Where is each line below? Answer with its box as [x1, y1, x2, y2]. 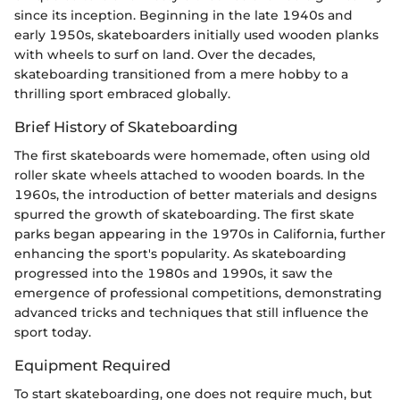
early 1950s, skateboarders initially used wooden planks [14, 26, 379, 43]
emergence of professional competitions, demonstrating [14, 284, 382, 301]
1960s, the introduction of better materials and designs [14, 186, 377, 203]
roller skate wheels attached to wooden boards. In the [14, 166, 365, 183]
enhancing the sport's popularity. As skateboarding [14, 245, 346, 262]
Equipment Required [14, 355, 171, 374]
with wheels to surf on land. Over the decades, [14, 46, 315, 62]
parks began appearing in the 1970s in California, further [14, 225, 386, 242]
